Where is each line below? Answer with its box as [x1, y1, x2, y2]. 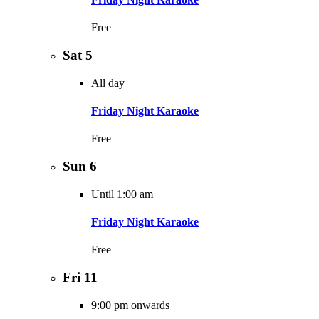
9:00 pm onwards [91, 298, 169, 311]
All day [91, 76, 125, 89]
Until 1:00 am [91, 187, 153, 200]
